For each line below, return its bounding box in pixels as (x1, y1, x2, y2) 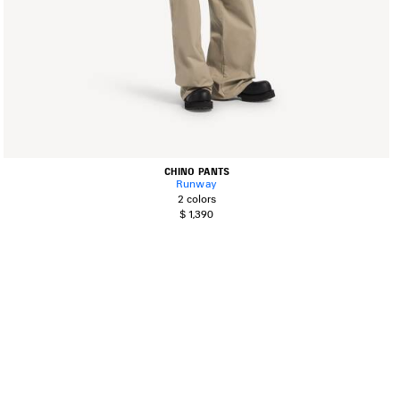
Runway (176, 177, 217, 190)
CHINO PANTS (163, 164, 229, 178)
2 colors (177, 192, 216, 205)
